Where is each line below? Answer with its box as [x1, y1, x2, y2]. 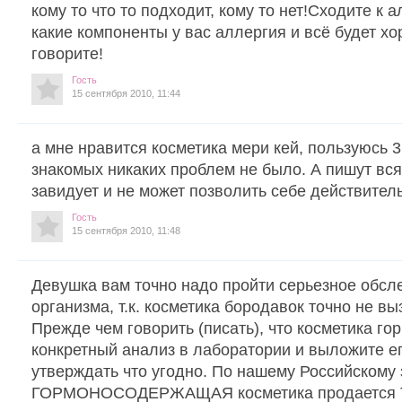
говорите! [31, 44, 103, 63]
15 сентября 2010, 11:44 [72, 87, 180, 99]
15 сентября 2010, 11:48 [72, 224, 180, 236]
